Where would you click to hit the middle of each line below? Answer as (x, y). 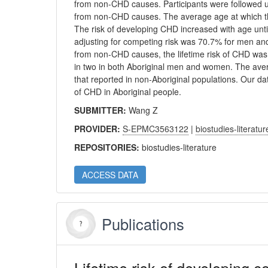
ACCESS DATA (110, 175)
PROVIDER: (99, 129)
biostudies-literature (179, 147)
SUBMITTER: (102, 110)
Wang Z (144, 110)
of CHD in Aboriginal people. (128, 92)
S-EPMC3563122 (156, 129)
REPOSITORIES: (108, 147)
